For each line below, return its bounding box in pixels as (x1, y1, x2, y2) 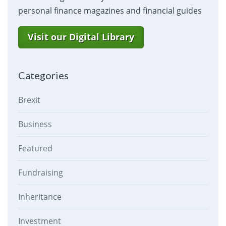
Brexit (18, 94, 40, 106)
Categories (18, 69, 69, 82)
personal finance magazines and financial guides (18, 5, 202, 17)
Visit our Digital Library (27, 31, 134, 43)
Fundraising (18, 167, 63, 179)
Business (18, 119, 52, 130)
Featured (18, 143, 52, 154)
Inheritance (18, 191, 62, 203)
